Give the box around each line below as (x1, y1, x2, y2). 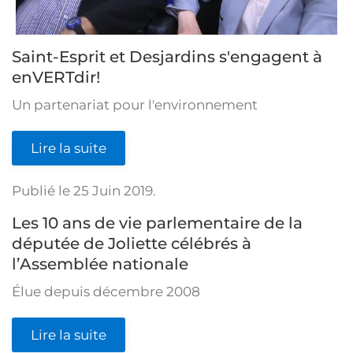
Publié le (12, 183, 73, 199)
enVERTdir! (12, 68, 100, 87)
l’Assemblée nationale (12, 255, 188, 273)
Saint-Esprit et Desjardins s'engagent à (12, 47, 322, 66)
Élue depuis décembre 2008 (12, 284, 200, 299)
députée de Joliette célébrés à (12, 234, 251, 253)
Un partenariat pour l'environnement (12, 97, 258, 113)
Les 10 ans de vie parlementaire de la (12, 214, 303, 232)
